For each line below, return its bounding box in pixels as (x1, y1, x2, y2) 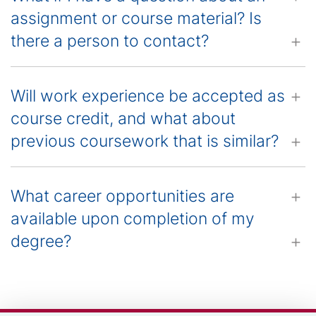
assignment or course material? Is (11, 8, 262, 29)
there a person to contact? (11, 31, 209, 51)
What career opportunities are (11, 186, 234, 207)
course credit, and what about (11, 109, 236, 129)
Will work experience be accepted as (11, 86, 285, 107)
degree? (11, 231, 71, 252)
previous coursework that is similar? (11, 131, 279, 152)
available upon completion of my (11, 209, 255, 229)
